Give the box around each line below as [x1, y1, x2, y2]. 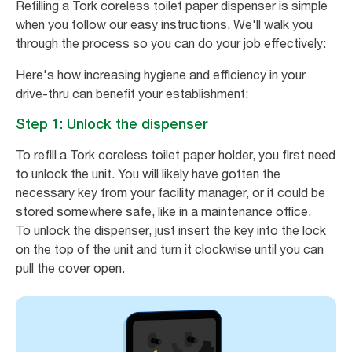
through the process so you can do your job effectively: [16, 35, 326, 52]
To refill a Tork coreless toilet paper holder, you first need [16, 147, 335, 163]
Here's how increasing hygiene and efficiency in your [16, 67, 306, 83]
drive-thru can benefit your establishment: [16, 86, 251, 102]
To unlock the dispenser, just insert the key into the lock [16, 222, 326, 239]
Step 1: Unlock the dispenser [16, 115, 207, 133]
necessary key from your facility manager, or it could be [16, 185, 325, 201]
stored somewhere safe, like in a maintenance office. [16, 203, 314, 220]
